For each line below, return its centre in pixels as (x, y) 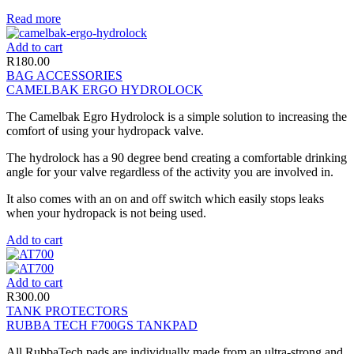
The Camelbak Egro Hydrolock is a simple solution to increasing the (177, 116)
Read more (34, 18)
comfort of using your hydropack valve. (105, 130)
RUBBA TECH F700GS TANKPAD (102, 325)
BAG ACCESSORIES (64, 75)
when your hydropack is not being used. (106, 213)
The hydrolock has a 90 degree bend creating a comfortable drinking (177, 157)
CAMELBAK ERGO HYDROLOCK (105, 89)
